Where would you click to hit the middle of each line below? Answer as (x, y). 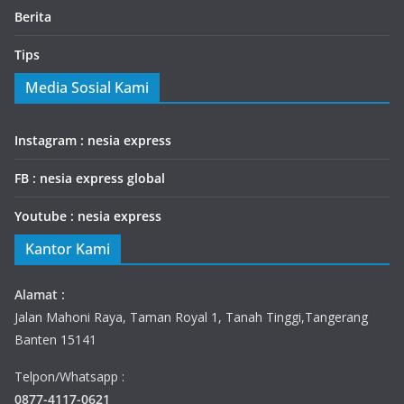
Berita (33, 17)
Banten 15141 (55, 340)
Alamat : (40, 294)
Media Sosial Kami (87, 87)
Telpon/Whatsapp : (69, 376)
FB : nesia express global (90, 178)
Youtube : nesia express (88, 216)
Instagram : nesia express (93, 140)
